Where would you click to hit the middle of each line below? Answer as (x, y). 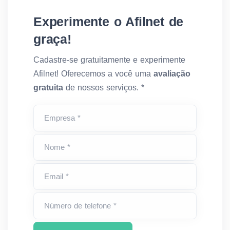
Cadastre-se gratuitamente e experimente (109, 60)
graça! (52, 39)
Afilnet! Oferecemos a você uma (93, 74)
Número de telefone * (80, 206)
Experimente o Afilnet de (109, 22)
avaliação (172, 74)
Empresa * (62, 118)
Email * (56, 176)
